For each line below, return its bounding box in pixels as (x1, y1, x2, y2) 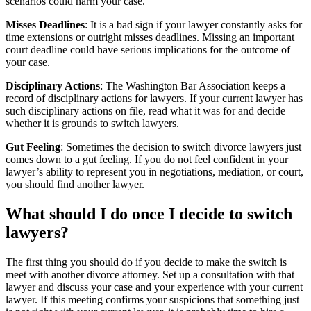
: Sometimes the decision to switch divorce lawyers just (60, 141, 301, 153)
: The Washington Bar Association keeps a (100, 80, 285, 92)
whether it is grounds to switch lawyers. (6, 117, 179, 130)
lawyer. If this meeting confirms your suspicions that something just (6, 294, 299, 306)
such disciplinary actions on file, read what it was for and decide (6, 105, 285, 117)
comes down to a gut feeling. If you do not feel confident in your (6, 153, 288, 166)
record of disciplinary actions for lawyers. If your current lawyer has (6, 92, 303, 105)
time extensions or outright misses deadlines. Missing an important (6, 31, 294, 44)
